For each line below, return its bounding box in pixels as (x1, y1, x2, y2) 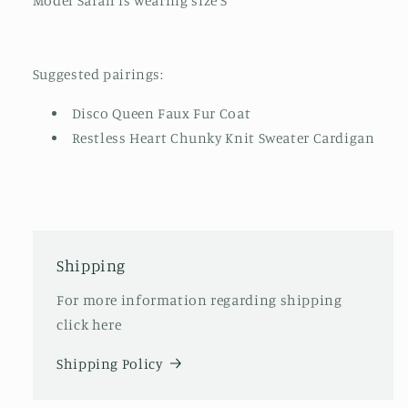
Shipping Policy (56, 354, 163, 372)
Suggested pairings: (32, 66, 164, 84)
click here (56, 315, 122, 333)
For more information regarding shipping (56, 291, 342, 309)
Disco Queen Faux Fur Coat (71, 104, 251, 122)
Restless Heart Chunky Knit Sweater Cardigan (71, 128, 375, 147)
